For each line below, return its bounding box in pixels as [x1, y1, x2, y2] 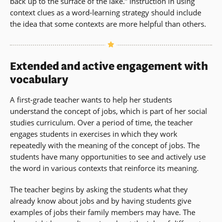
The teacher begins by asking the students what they [10, 184, 188, 194]
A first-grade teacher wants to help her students [10, 94, 172, 105]
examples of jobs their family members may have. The [10, 207, 195, 217]
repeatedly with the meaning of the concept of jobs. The [10, 140, 200, 150]
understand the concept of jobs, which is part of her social [10, 106, 207, 116]
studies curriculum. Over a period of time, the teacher [10, 117, 193, 127]
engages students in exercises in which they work [10, 128, 177, 139]
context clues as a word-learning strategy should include [10, 7, 201, 17]
